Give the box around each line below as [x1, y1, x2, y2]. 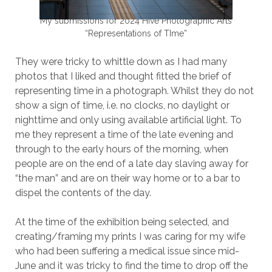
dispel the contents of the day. [15, 186, 151, 199]
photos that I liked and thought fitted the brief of [15, 70, 231, 82]
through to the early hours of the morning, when [15, 143, 228, 155]
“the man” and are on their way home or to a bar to [15, 172, 240, 184]
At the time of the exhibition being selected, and [15, 216, 229, 228]
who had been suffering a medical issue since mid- [15, 245, 239, 257]
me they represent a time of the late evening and [15, 128, 233, 140]
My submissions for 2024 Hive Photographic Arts [40, 15, 232, 25]
